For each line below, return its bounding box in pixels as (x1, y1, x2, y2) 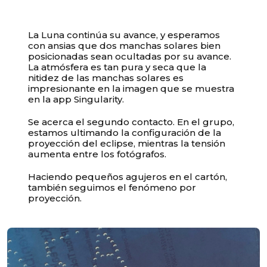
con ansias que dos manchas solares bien (28, 39, 221, 51)
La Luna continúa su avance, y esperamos (28, 29, 221, 41)
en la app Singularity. (28, 93, 125, 105)
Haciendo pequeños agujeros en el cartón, (28, 170, 228, 182)
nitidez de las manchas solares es (28, 72, 184, 83)
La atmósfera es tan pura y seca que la (28, 61, 207, 73)
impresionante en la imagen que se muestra (28, 82, 235, 94)
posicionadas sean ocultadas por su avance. (28, 50, 232, 62)
